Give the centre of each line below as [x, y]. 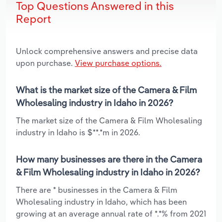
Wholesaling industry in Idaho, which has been [101, 201]
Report [33, 19]
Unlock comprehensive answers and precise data [107, 51]
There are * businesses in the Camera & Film [97, 190]
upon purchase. [45, 63]
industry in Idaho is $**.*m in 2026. [78, 132]
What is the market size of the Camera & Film [106, 90]
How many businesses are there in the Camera [109, 159]
